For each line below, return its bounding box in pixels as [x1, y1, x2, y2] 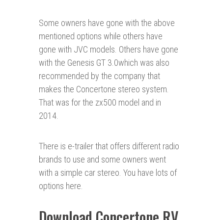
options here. [39, 181, 83, 192]
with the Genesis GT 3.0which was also [39, 57, 169, 68]
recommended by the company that [39, 71, 160, 82]
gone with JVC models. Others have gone [39, 44, 178, 55]
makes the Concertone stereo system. [39, 84, 169, 95]
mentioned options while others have [39, 31, 163, 42]
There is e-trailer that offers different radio [39, 141, 179, 152]
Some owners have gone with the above [39, 18, 175, 28]
